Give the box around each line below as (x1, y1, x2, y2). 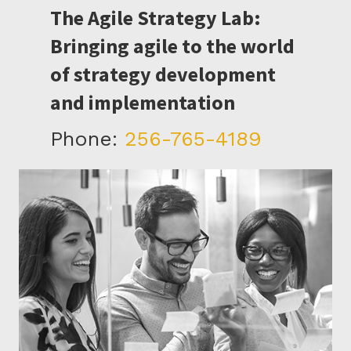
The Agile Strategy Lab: (50, 5, 261, 31)
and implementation (50, 89, 235, 116)
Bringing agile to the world (50, 33, 295, 60)
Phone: (50, 127, 125, 151)
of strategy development (50, 61, 276, 88)
